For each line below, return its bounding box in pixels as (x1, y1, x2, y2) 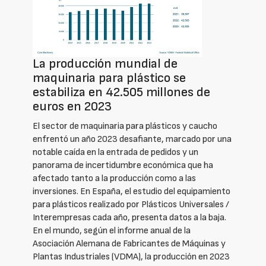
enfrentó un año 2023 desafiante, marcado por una (33, 134, 232, 145)
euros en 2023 (33, 99, 112, 115)
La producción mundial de (33, 56, 178, 72)
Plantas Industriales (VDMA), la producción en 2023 (33, 251, 230, 262)
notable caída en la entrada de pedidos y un (33, 147, 198, 158)
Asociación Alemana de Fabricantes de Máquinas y (33, 238, 226, 249)
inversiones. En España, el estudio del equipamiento (33, 186, 230, 197)
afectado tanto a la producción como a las (33, 173, 196, 184)
